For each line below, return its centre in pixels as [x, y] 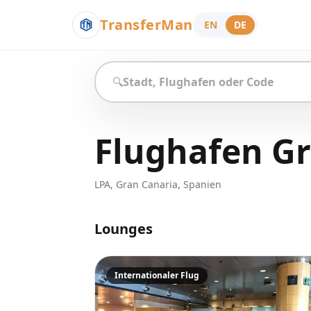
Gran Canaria [147, 184]
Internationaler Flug [157, 275]
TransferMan [146, 25]
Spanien [202, 184]
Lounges [124, 229]
